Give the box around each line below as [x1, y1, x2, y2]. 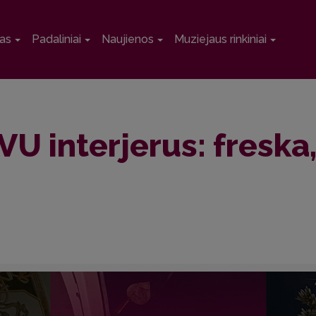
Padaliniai [32, 32, 82, 46]
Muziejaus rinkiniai [174, 32, 267, 46]
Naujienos [102, 32, 154, 46]
